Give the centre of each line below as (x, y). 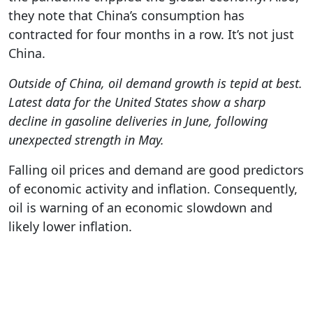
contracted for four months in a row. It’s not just (151, 34)
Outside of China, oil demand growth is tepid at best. (155, 83)
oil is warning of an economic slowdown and (140, 208)
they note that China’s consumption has (126, 15)
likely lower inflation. (70, 226)
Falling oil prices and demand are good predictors (156, 170)
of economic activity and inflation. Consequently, (153, 189)
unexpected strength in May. (86, 140)
